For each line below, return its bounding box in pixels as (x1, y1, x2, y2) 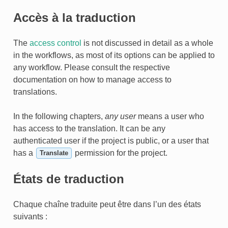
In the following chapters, (13, 111, 105, 121)
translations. (13, 87, 57, 96)
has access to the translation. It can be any (13, 124, 165, 133)
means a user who (135, 111, 204, 121)
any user (104, 111, 136, 121)
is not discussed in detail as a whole (81, 38, 213, 47)
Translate (39, 149, 68, 157)
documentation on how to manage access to (13, 75, 172, 84)
